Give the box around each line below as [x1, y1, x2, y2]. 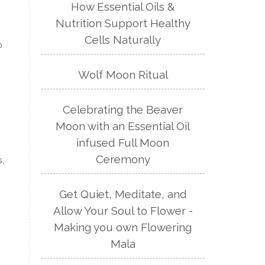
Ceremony [95, 153, 150, 166]
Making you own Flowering [54, 221, 192, 234]
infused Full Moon [76, 136, 170, 150]
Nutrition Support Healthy [55, 17, 190, 30]
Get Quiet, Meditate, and [59, 188, 187, 201]
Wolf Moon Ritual [77, 68, 168, 82]
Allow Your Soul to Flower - [53, 204, 193, 218]
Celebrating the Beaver [63, 103, 183, 117]
